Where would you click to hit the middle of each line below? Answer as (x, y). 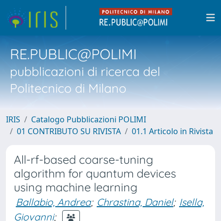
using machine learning (76, 187)
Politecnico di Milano (68, 88)
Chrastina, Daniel (135, 202)
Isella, (192, 202)
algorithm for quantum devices (95, 173)
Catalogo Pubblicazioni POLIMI (89, 119)
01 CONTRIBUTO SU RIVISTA (69, 131)
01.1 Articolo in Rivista (172, 131)
